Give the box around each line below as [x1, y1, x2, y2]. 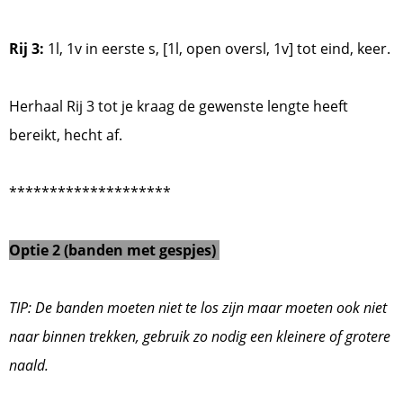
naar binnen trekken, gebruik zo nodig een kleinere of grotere [9, 327, 390, 347]
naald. [9, 355, 49, 376]
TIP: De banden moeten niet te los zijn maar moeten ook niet [9, 298, 387, 318]
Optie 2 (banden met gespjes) [9, 240, 219, 261]
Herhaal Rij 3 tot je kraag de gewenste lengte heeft [9, 96, 348, 117]
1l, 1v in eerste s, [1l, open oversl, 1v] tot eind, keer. [44, 39, 394, 59]
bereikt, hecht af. [9, 125, 126, 146]
